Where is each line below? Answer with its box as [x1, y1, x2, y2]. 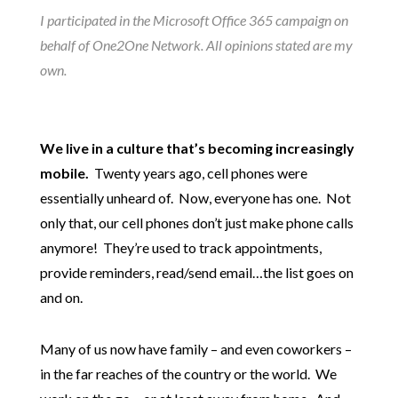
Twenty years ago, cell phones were [91, 164, 307, 181]
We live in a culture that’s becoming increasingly [39, 139, 354, 156]
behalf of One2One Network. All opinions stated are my [39, 36, 353, 53]
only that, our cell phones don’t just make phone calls [39, 214, 354, 231]
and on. [39, 289, 83, 306]
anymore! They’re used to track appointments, [39, 239, 322, 256]
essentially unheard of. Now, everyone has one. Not [39, 189, 351, 206]
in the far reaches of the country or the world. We [39, 365, 337, 382]
